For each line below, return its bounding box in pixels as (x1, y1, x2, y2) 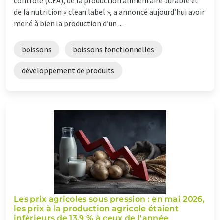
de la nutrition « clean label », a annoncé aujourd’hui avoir (14, 6, 205, 17)
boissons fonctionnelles (73, 44, 154, 54)
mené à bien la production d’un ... (14, 18, 123, 28)
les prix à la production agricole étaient (14, 203, 179, 213)
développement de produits (22, 65, 114, 75)
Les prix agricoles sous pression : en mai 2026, (14, 194, 205, 204)
